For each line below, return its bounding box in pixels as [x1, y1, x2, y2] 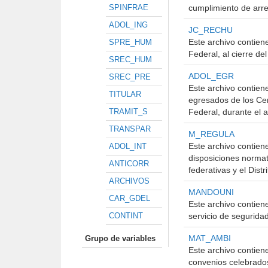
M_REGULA [188, 129, 234, 139]
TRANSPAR [109, 124, 151, 133]
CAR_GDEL [109, 194, 150, 203]
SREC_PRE [109, 72, 151, 81]
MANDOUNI [188, 187, 234, 197]
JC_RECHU [188, 25, 233, 35]
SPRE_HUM [109, 38, 152, 47]
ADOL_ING [109, 20, 148, 29]
